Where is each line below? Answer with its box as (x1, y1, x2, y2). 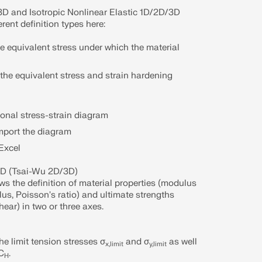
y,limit (149, 239, 167, 249)
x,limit (105, 239, 124, 249)
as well (167, 236, 198, 247)
